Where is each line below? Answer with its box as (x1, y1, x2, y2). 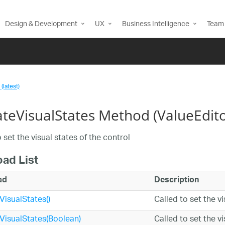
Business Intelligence (122, 17, 189, 32)
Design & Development (5, 17, 77, 32)
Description (154, 172, 199, 189)
